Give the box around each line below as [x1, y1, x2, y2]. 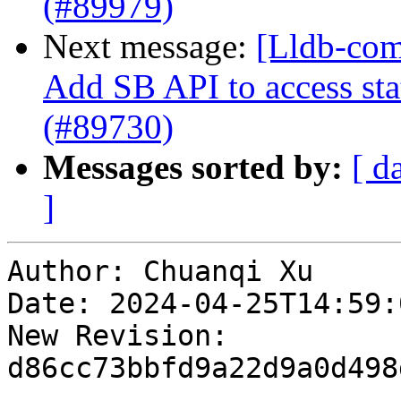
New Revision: [7, 320, 228, 353]
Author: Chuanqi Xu [7, 255, 313, 288]
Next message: [43, 27, 256, 66]
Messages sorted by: [43, 148, 343, 187]
